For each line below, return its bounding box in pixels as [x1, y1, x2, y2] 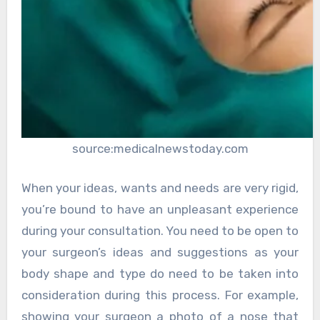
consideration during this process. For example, [21, 288, 299, 303]
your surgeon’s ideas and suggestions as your [21, 245, 299, 260]
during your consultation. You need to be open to [21, 224, 299, 239]
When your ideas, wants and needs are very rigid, [21, 181, 299, 196]
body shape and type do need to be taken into [21, 266, 299, 281]
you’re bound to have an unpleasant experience [21, 202, 299, 217]
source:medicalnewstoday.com [71, 141, 249, 156]
